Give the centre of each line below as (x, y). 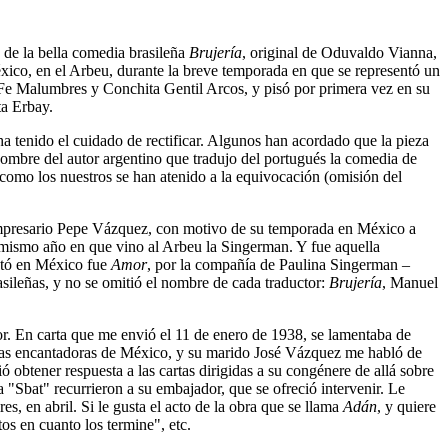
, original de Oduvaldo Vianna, (339, 53)
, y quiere (406, 407)
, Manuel (410, 283)
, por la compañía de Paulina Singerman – (278, 265)
